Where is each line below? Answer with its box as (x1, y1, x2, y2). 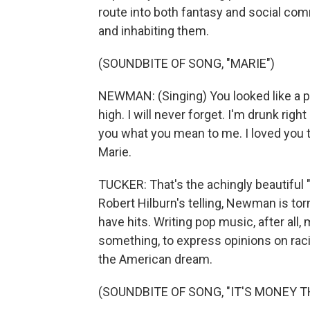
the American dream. (98, 252, 212, 266)
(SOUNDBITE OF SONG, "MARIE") (98, 56, 275, 71)
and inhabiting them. (98, 24, 209, 38)
